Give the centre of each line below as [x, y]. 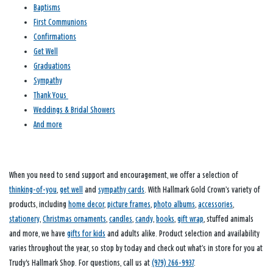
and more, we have [38, 233]
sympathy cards [121, 190]
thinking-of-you [33, 190]
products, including [39, 204]
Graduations [52, 66]
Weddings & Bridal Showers [74, 110]
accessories [215, 204]
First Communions [60, 22]
